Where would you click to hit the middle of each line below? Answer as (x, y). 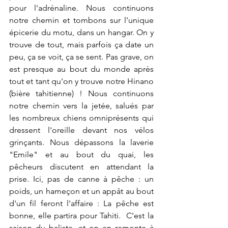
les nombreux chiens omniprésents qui (81, 118)
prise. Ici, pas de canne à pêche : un (81, 179)
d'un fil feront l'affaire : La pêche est (81, 203)
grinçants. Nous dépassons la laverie (81, 142)
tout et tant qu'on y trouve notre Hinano (81, 81)
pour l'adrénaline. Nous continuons (81, 8)
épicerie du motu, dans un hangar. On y (81, 32)
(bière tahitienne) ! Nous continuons (81, 93)
